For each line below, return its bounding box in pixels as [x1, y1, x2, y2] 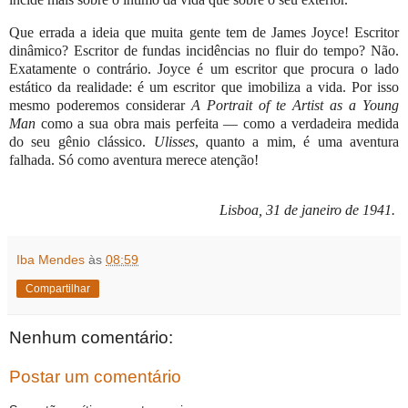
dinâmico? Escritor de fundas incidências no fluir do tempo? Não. [9, 42, 399, 58]
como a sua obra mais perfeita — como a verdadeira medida [36, 115, 399, 131]
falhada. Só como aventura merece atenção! [9, 151, 259, 168]
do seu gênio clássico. [9, 133, 154, 149]
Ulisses [153, 133, 195, 149]
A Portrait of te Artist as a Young [191, 97, 399, 113]
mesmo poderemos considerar [9, 97, 191, 113]
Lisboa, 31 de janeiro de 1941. [219, 201, 399, 218]
